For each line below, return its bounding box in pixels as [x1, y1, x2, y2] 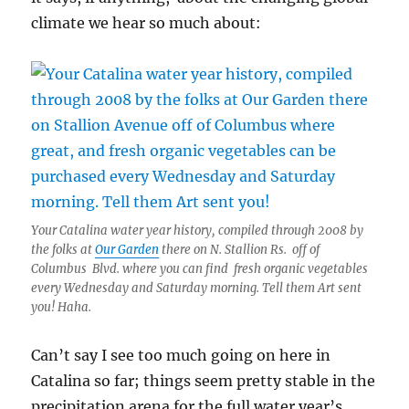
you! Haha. [31, 299, 92, 316]
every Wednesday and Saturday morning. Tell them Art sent [31, 280, 362, 297]
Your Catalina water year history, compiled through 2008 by [31, 223, 364, 239]
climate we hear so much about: [31, 14, 262, 33]
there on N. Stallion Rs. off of [159, 242, 320, 258]
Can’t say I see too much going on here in [31, 346, 331, 365]
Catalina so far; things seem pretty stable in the [31, 372, 376, 391]
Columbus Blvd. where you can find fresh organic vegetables [31, 261, 369, 278]
